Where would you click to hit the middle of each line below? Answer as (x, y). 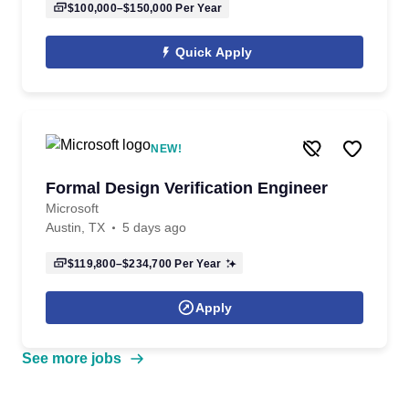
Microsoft (72, 208)
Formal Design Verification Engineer (187, 188)
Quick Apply (214, 52)
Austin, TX (75, 227)
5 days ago (154, 227)
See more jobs (72, 358)
